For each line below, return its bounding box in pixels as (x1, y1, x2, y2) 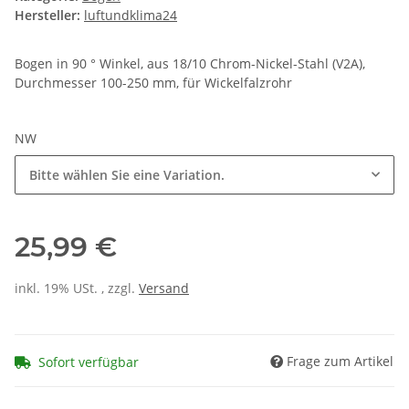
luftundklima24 (84, 6, 177, 25)
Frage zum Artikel (287, 351, 393, 370)
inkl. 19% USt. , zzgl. (15, 279, 139, 298)
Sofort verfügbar (38, 352, 139, 371)
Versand (139, 279, 189, 298)
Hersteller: (15, 6, 80, 25)
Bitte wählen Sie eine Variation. (29, 166, 225, 184)
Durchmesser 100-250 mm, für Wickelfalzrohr (15, 74, 292, 92)
